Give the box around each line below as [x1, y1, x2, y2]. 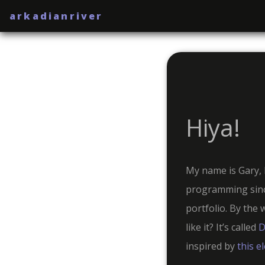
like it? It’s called [185, 221, 258, 234]
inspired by [185, 240, 237, 253]
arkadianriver [9, 9, 104, 22]
